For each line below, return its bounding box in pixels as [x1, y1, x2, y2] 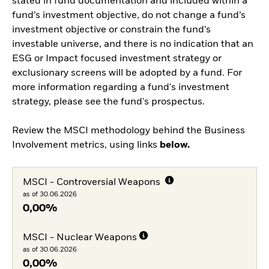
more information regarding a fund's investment [12, 82, 229, 92]
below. [160, 140, 190, 150]
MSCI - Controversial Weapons [22, 177, 163, 187]
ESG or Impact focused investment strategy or [12, 53, 222, 64]
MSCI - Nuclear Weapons [22, 233, 137, 243]
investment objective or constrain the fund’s [12, 25, 211, 35]
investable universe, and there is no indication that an [12, 39, 253, 49]
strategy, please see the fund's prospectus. [12, 97, 205, 107]
